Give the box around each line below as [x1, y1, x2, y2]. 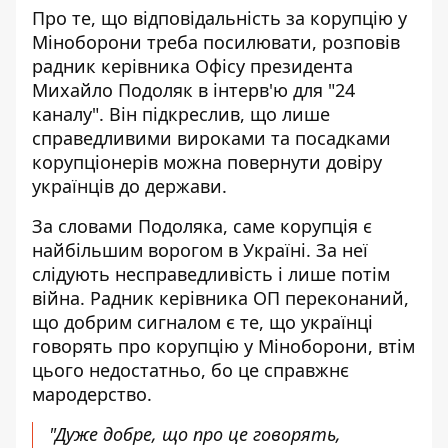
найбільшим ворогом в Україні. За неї [32, 238, 368, 262]
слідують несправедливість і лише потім [32, 262, 390, 286]
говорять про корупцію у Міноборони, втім [32, 334, 415, 358]
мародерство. [32, 382, 157, 406]
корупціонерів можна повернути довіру [32, 150, 382, 174]
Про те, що [32, 6, 128, 30]
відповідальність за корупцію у [128, 6, 407, 30]
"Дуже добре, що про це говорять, [49, 422, 341, 446]
